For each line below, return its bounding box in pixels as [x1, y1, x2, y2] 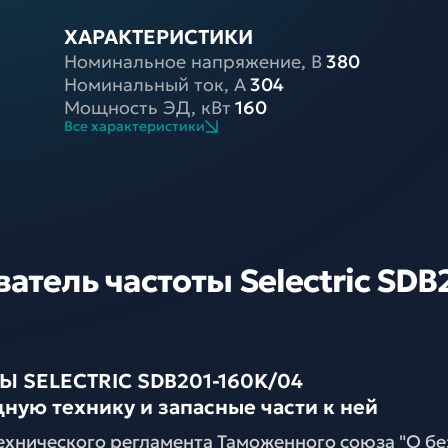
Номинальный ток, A [64, 73, 247, 96]
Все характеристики [64, 117, 206, 135]
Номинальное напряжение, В [64, 50, 323, 73]
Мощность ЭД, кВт [64, 96, 232, 119]
